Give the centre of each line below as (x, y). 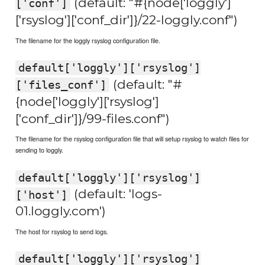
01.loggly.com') (61, 211)
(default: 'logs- (116, 194)
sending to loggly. (40, 150)
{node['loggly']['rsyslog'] (88, 101)
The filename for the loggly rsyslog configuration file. (88, 40)
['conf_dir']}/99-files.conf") (93, 118)
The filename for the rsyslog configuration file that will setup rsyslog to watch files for (132, 139)
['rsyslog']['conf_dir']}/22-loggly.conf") (127, 20)
